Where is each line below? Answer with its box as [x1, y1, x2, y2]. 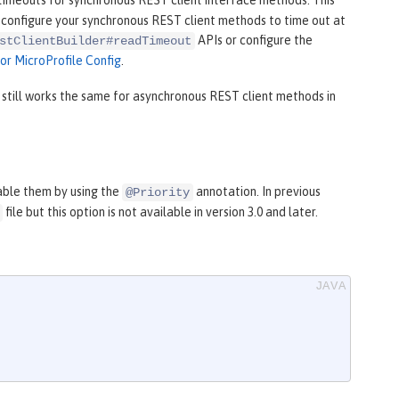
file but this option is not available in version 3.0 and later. [3, 205, 318, 220]
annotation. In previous [193, 184, 321, 199]
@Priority [126, 185, 190, 200]
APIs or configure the [195, 33, 313, 48]
